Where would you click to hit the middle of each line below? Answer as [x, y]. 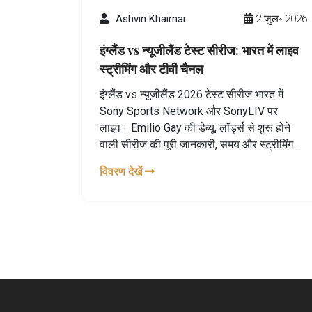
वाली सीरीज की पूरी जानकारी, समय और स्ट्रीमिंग [196, 144]
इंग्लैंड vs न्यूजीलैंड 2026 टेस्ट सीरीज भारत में [192, 94]
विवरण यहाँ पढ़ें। [132, 161]
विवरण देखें [122, 171]
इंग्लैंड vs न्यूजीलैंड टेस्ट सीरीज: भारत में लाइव [199, 50]
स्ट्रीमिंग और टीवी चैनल [151, 69]
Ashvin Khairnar [151, 18]
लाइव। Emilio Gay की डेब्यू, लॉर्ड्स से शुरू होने [195, 127]
